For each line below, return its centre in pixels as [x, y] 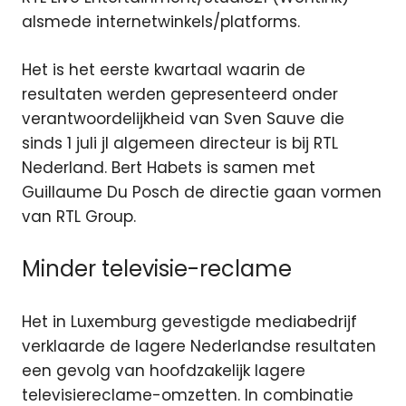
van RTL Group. [79, 216]
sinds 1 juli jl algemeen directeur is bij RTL [180, 143]
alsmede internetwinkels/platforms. [161, 22]
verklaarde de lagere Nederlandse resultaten [199, 346]
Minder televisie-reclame [157, 269]
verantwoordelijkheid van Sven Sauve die [183, 118]
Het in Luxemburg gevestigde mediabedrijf [189, 321]
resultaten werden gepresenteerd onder [180, 94]
